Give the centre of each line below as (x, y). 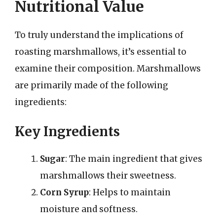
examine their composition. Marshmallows (108, 68)
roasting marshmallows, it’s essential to (101, 52)
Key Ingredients (67, 131)
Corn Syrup (64, 192)
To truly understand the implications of (99, 35)
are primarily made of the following (92, 85)
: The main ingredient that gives (134, 159)
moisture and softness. (89, 209)
